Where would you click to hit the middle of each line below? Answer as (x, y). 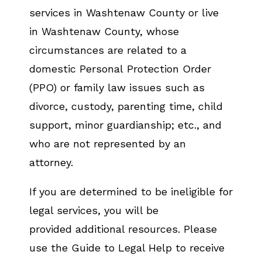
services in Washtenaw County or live (124, 13)
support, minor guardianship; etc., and (125, 125)
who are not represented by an (108, 144)
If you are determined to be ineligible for (131, 192)
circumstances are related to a (108, 50)
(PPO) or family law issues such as (117, 87)
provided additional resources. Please (123, 229)
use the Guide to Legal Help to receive (127, 248)
